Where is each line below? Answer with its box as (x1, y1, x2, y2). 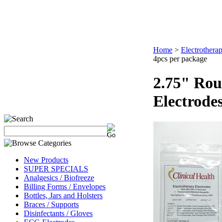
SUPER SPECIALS (24, 165, 88, 173)
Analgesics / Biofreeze (24, 173, 94, 182)
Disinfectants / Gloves (24, 209, 93, 218)
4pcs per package (153, 55, 207, 63)
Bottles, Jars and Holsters (24, 191, 103, 200)
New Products (24, 156, 68, 164)
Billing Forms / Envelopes (24, 182, 106, 191)
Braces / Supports (24, 200, 79, 209)
